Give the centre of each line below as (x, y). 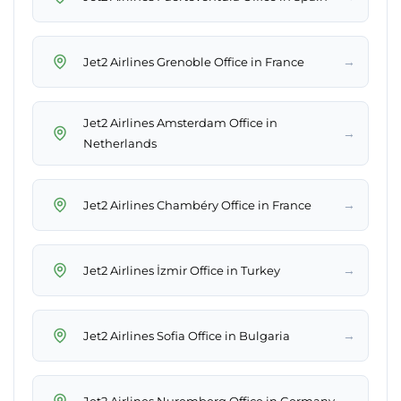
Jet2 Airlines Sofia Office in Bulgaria (187, 335)
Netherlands (120, 144)
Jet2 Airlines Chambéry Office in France (197, 205)
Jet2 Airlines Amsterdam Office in (180, 123)
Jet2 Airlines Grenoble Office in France (194, 61)
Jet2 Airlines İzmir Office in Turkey (182, 270)
